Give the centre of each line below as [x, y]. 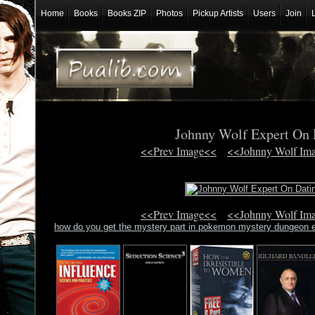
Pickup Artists [218, 13]
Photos [169, 13]
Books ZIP [127, 13]
